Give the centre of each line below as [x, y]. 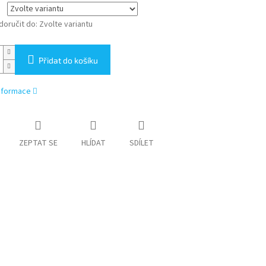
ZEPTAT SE [38, 143]
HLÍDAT [93, 143]
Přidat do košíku [68, 60]
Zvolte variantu [66, 24]
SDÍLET [141, 143]
